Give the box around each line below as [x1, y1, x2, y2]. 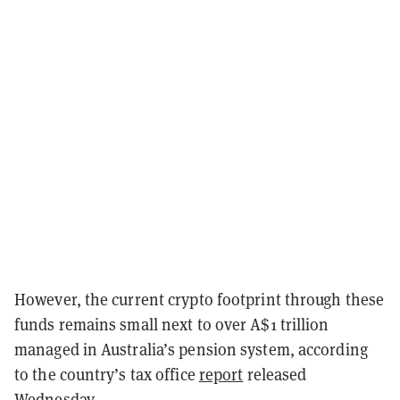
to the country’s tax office [14, 363, 199, 385]
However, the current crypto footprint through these [14, 288, 385, 310]
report [198, 363, 244, 385]
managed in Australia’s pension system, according [14, 338, 368, 360]
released [243, 363, 307, 385]
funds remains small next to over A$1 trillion [14, 313, 329, 335]
